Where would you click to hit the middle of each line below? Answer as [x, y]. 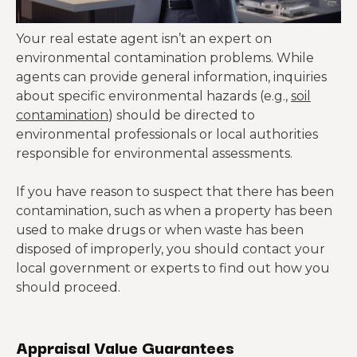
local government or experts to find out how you [173, 268]
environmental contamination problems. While [165, 58]
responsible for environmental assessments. [154, 153]
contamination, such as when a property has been [174, 211]
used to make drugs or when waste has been [160, 230]
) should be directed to [182, 115]
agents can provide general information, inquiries [171, 77]
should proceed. [70, 287]
